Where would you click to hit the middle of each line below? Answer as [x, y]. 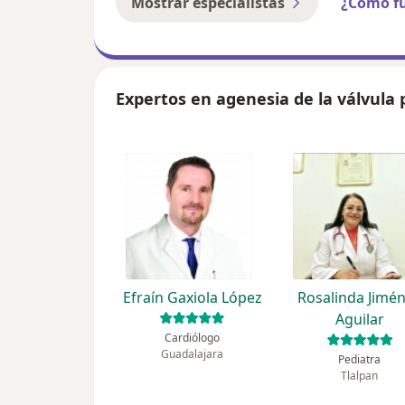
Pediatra [360, 360]
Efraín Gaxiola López [192, 298]
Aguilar [359, 320]
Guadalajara [193, 354]
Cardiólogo [193, 338]
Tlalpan [360, 376]
